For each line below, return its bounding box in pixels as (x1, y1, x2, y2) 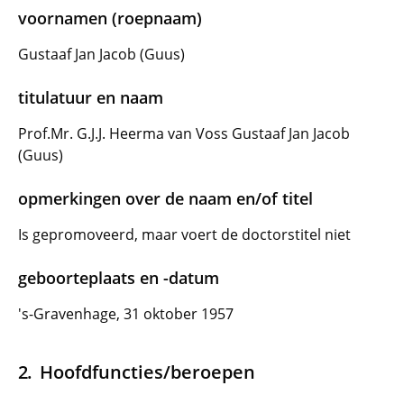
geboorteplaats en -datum (18, 267, 219, 289)
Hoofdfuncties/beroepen (39, 359, 255, 384)
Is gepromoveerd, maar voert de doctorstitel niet (18, 225, 351, 244)
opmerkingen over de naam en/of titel (18, 188, 313, 209)
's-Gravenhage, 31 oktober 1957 (18, 304, 234, 324)
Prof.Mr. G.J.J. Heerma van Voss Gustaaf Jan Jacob (18, 124, 350, 143)
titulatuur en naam (18, 87, 163, 108)
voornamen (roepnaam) (18, 7, 202, 29)
